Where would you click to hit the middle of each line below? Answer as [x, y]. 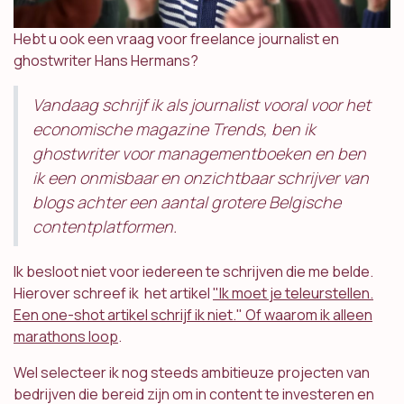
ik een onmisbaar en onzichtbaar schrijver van [201, 178]
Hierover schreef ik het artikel [113, 294]
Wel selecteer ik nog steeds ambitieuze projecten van [192, 373]
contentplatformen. [105, 227]
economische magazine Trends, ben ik [174, 129]
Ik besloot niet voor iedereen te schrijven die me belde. [193, 272]
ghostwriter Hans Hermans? [106, 61]
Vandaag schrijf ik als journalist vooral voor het [202, 105]
